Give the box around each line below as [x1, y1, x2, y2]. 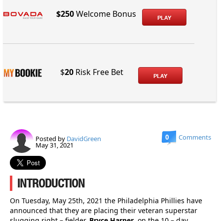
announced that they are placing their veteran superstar [10, 205, 197, 215]
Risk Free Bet [74, 66, 124, 77]
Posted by [36, 134, 67, 143]
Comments [179, 132, 211, 142]
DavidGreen [67, 134, 101, 143]
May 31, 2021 [36, 140, 74, 149]
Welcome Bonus [74, 8, 136, 19]
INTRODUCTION [17, 176, 85, 190]
